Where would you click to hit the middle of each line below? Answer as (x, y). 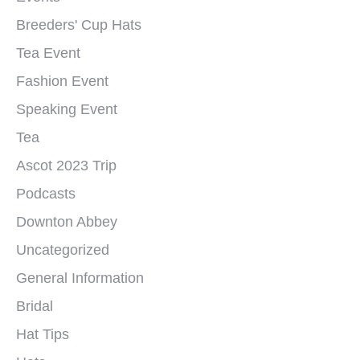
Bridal (35, 306)
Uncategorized (63, 250)
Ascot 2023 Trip (66, 166)
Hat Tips (43, 334)
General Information (80, 278)
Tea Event (48, 53)
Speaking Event (67, 109)
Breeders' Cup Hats (79, 25)
